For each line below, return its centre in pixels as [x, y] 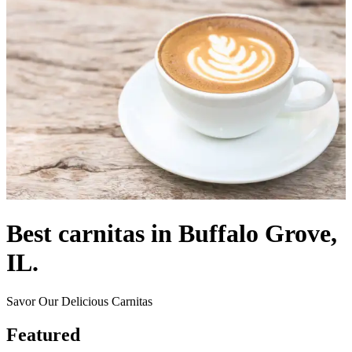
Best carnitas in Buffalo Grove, [172, 234]
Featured [43, 334]
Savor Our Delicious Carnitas [79, 301]
